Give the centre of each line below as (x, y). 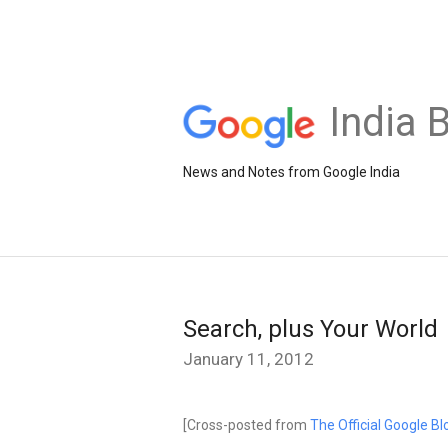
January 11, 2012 (248, 359)
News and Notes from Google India (291, 171)
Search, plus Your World (310, 329)
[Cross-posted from (246, 425)
